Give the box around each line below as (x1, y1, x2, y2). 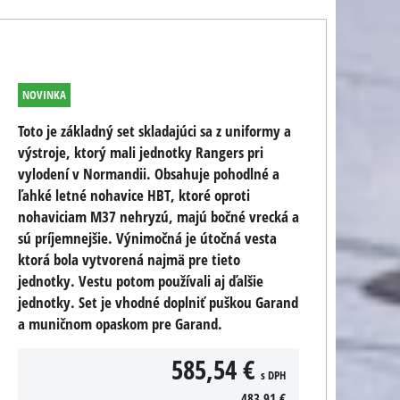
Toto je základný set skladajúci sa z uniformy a (18, 121, 291, 141)
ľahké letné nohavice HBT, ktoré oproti (18, 185, 250, 205)
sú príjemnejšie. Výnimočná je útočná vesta (18, 228, 277, 248)
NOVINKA (22, 87, 66, 103)
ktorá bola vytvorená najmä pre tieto (18, 249, 240, 270)
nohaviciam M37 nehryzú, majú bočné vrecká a (18, 206, 299, 227)
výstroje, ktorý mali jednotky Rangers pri (18, 142, 263, 162)
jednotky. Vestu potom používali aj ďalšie (18, 271, 263, 291)
